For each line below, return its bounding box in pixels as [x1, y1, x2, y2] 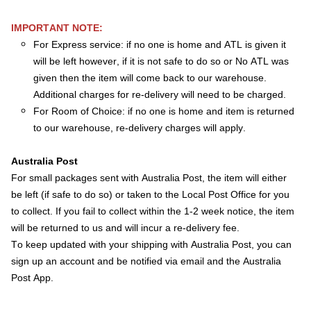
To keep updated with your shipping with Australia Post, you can [11, 239, 292, 250]
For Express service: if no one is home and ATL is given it [33, 39, 286, 50]
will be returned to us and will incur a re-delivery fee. [11, 222, 239, 233]
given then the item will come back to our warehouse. [33, 72, 267, 83]
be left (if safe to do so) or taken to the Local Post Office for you [11, 189, 289, 200]
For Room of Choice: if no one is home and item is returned [33, 106, 294, 117]
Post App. [11, 272, 56, 283]
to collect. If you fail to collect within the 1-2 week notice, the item [11, 205, 294, 217]
